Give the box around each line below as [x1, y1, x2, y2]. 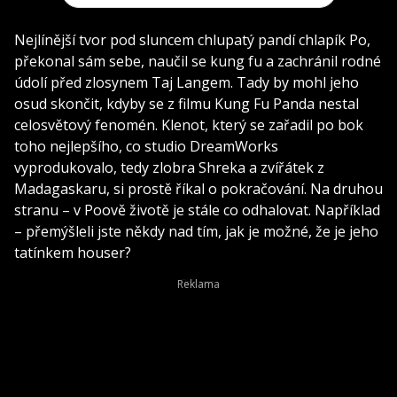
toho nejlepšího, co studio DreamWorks [14, 136, 278, 156]
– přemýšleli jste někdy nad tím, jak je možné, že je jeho [14, 221, 378, 241]
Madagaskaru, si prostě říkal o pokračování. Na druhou [14, 178, 383, 198]
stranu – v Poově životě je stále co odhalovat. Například [14, 199, 380, 220]
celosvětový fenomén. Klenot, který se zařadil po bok [14, 114, 363, 135]
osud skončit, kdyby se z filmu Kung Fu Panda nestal [14, 93, 359, 113]
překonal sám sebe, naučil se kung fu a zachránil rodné [14, 51, 381, 71]
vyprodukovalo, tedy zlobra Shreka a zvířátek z [14, 157, 324, 177]
